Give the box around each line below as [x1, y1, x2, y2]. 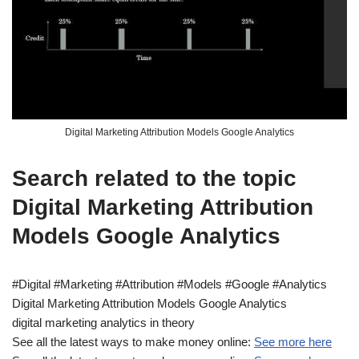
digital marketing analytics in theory [12, 315, 195, 329]
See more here [254, 334, 332, 349]
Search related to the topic [12, 165, 296, 191]
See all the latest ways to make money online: [12, 334, 254, 349]
